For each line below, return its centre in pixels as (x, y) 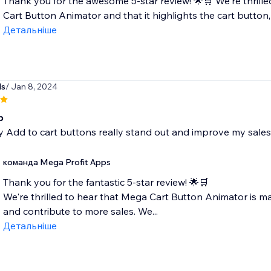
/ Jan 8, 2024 (31, 87)
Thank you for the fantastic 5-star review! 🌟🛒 (106, 182)
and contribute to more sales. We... (80, 211)
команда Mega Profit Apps (57, 162)
